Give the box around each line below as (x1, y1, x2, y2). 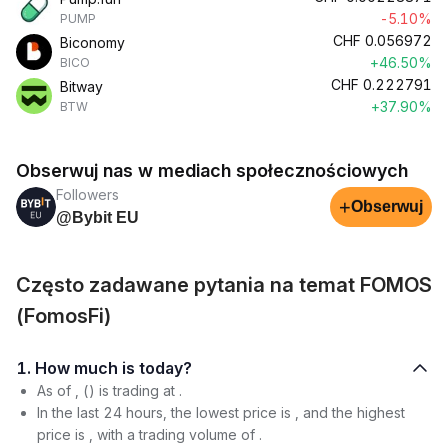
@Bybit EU (56, 209, 139, 226)
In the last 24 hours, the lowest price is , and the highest (37, 404, 405, 421)
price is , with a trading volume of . (37, 426, 262, 443)
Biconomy (60, 34, 125, 51)
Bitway (60, 78, 103, 95)
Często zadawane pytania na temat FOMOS (16, 273, 432, 297)
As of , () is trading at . (37, 382, 182, 399)
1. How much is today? (139, 358, 192, 378)
